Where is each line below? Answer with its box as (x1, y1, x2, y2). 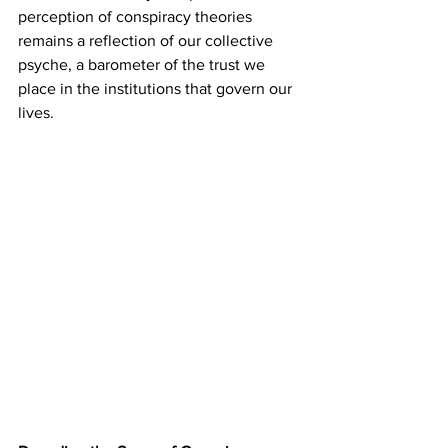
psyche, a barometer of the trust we (18, 56, 269, 74)
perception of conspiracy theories (18, 8, 256, 26)
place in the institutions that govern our (18, 80, 296, 98)
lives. (18, 104, 54, 122)
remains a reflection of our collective (18, 32, 277, 50)
